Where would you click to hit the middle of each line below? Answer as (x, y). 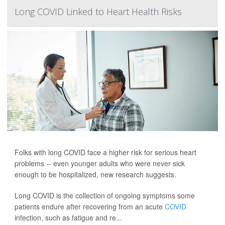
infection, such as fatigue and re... (68, 218)
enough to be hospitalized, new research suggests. (95, 175)
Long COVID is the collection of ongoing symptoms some (105, 196)
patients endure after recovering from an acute (90, 207)
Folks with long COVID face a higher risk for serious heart (105, 152)
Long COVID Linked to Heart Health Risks (98, 12)
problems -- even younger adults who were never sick (100, 163)
